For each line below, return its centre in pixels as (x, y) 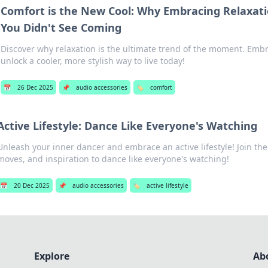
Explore (51, 256)
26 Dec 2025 (36, 87)
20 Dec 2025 (31, 185)
